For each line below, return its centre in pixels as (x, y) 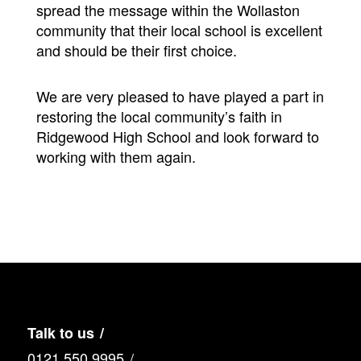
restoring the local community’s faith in (159, 116)
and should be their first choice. (136, 50)
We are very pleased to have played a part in (180, 96)
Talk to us (60, 333)
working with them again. (116, 157)
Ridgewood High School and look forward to (177, 137)
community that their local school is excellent (179, 30)
